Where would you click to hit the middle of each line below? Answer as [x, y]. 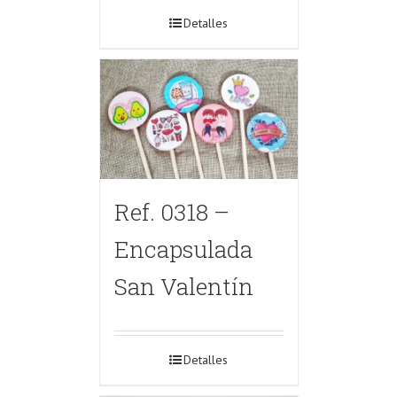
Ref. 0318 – [171, 211]
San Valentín [183, 285]
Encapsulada [183, 248]
